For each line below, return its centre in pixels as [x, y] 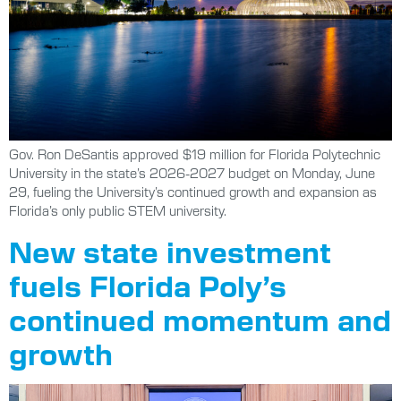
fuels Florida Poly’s [148, 284]
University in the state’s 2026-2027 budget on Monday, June [192, 173]
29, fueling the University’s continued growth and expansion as [193, 192]
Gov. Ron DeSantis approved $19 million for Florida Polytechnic [195, 154]
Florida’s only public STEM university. [118, 211]
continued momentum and [200, 318]
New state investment [170, 250]
